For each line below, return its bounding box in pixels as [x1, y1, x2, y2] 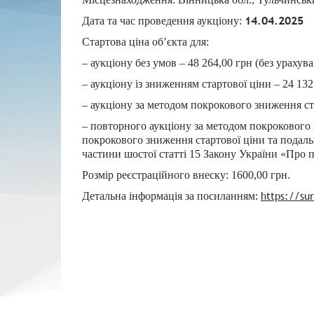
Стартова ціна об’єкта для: [82, 36, 209, 48]
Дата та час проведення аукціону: [82, 15, 245, 27]
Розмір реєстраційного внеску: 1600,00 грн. [82, 169, 290, 181]
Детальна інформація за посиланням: [82, 190, 261, 202]
